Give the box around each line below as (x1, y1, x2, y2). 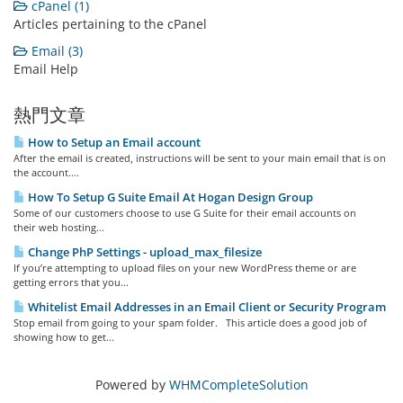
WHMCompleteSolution (168, 376, 309, 393)
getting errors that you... (13, 275, 129, 289)
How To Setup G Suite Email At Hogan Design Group (25, 189, 313, 205)
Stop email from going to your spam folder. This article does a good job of (13, 316, 367, 329)
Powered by (94, 376, 169, 393)
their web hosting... (13, 220, 104, 234)
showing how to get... (13, 330, 114, 344)
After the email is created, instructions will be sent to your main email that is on (13, 151, 386, 165)
